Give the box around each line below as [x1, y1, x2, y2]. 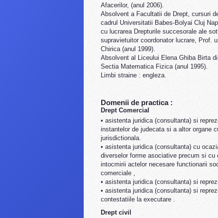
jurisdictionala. [101, 134, 141, 142]
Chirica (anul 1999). [101, 45, 155, 53]
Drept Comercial [101, 107, 149, 114]
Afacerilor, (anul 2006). [101, 1, 164, 9]
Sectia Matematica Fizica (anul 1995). [101, 63, 208, 70]
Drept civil [101, 209, 131, 216]
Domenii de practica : [101, 98, 173, 107]
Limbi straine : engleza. [101, 72, 166, 79]
